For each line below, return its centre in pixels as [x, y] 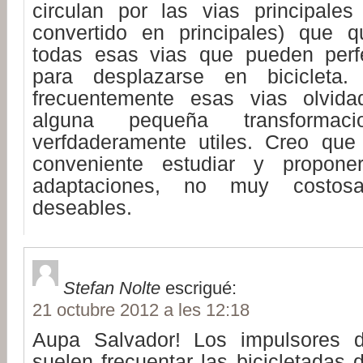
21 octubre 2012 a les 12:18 [141, 310]
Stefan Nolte [112, 288]
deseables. [82, 207]
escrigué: [201, 288]
